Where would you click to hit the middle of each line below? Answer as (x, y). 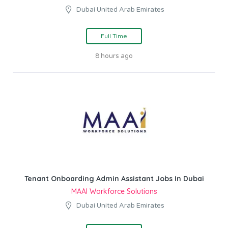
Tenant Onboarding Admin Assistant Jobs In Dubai (114, 178)
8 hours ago (114, 56)
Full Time (114, 36)
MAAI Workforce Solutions (114, 191)
